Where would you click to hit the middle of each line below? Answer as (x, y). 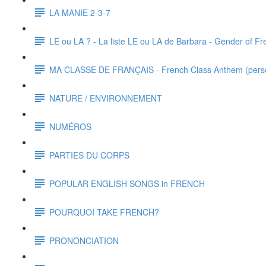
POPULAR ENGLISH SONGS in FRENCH (127, 183)
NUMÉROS (70, 126)
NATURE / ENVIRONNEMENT (106, 98)
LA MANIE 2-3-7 (80, 12)
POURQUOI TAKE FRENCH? (104, 212)
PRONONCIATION (84, 240)
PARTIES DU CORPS (89, 155)
